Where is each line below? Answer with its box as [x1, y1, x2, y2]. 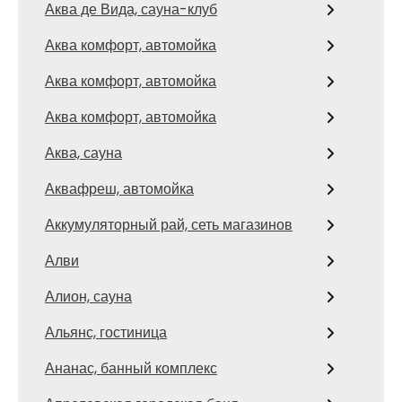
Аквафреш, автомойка [45, 179, 194, 199]
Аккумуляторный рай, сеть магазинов [45, 214, 293, 235]
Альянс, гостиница [45, 322, 167, 343]
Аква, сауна [45, 143, 122, 163]
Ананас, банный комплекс [45, 358, 217, 379]
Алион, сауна [45, 286, 132, 307]
